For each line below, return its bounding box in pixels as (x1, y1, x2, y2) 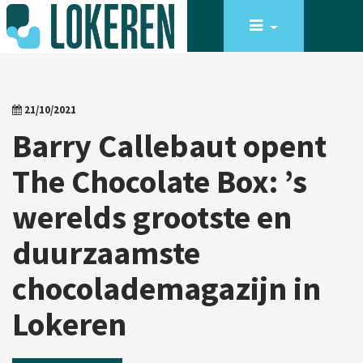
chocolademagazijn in (12, 268, 321, 309)
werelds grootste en (12, 197, 292, 237)
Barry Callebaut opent (12, 126, 327, 166)
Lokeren (12, 304, 126, 344)
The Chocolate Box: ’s (12, 161, 307, 202)
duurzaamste (12, 233, 200, 273)
